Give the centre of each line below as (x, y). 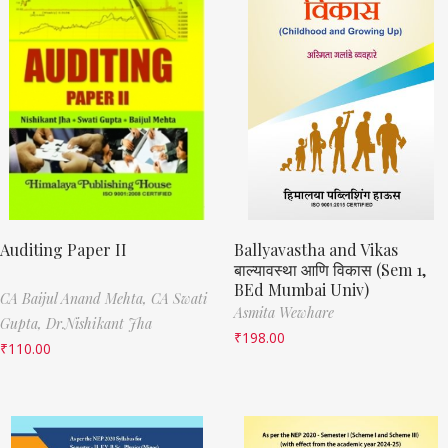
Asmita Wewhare (284, 312)
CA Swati (179, 298)
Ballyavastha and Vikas (316, 249)
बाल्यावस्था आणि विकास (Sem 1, (330, 269)
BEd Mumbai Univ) (301, 289)
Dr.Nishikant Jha (99, 323)
